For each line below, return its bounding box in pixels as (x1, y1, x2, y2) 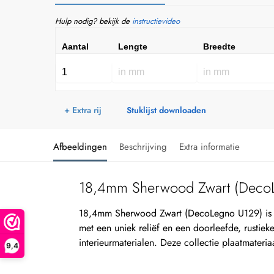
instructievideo (132, 15, 180, 27)
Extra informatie (179, 139, 240, 154)
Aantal (62, 41, 89, 51)
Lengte (118, 41, 147, 51)
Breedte (203, 41, 235, 51)
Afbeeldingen (53, 139, 107, 154)
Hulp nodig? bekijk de (55, 15, 132, 27)
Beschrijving (119, 139, 167, 154)
